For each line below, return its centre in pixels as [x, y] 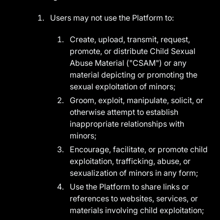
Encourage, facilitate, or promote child [139, 149]
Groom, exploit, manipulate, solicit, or [137, 100]
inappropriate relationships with [127, 124]
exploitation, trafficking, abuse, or [130, 161]
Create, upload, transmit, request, [130, 39]
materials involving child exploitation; [137, 210]
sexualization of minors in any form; [134, 173]
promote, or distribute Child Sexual [133, 51]
